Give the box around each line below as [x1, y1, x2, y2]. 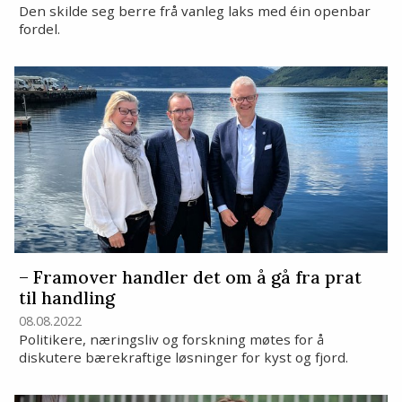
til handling [18, 287, 115, 310]
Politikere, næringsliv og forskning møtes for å [18, 330, 324, 349]
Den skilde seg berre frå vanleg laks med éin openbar [18, 2, 371, 21]
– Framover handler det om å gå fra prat [18, 267, 362, 289]
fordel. [18, 20, 60, 39]
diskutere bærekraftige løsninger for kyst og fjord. [18, 348, 348, 367]
